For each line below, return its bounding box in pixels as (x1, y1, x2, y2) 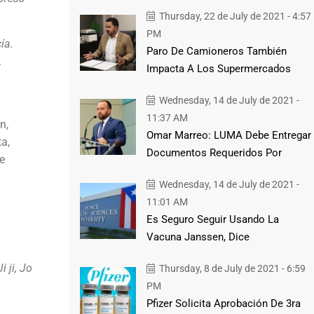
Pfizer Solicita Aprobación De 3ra (146, 296, 301, 310)
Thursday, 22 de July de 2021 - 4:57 (156, 10, 311, 22)
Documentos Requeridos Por (146, 146, 282, 159)
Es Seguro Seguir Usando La (146, 212, 279, 226)
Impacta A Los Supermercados (146, 62, 291, 75)
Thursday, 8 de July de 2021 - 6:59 (156, 262, 306, 274)
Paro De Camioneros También (146, 44, 287, 57)
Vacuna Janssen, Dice (146, 230, 250, 243)
